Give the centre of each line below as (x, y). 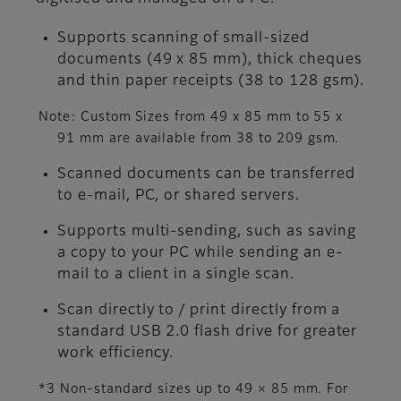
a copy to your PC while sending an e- (200, 253)
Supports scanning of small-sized (183, 38)
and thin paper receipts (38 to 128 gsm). (211, 81)
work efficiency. (116, 353)
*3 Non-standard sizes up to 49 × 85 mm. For (194, 389)
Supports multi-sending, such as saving (207, 231)
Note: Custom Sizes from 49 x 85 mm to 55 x (191, 117)
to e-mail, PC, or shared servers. (179, 196)
